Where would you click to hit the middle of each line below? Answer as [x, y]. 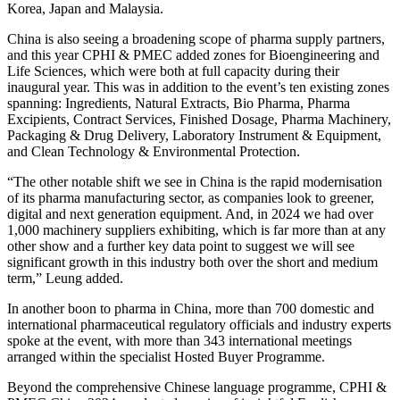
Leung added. [84, 278]
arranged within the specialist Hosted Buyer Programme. [166, 356]
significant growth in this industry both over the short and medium [192, 262]
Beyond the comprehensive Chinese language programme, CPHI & [197, 387]
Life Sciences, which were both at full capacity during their [173, 71]
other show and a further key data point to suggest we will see [181, 246]
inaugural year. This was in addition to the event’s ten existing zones [198, 87]
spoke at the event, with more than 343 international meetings [179, 340]
